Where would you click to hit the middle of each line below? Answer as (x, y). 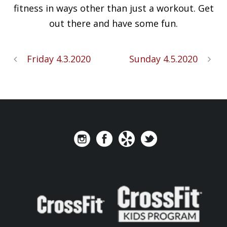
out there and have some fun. (113, 23)
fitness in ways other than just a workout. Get (113, 8)
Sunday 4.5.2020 (163, 59)
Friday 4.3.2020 (59, 59)
